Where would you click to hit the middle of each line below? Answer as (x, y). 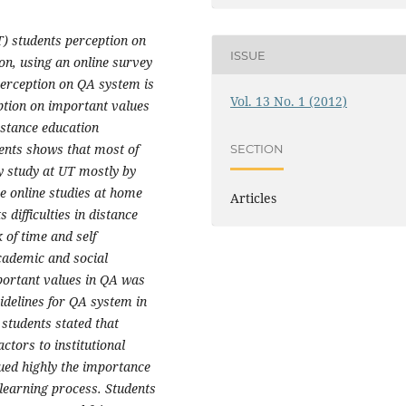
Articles (254, 198)
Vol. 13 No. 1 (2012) (289, 101)
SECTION (257, 148)
